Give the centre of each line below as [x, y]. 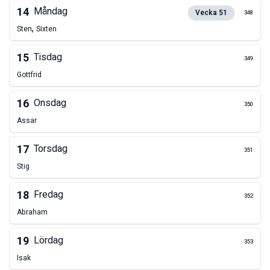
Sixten [46, 29]
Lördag [49, 241]
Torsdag [51, 149]
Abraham [32, 212]
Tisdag [48, 58]
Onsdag [50, 103]
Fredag [49, 195]
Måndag [51, 12]
